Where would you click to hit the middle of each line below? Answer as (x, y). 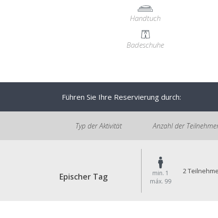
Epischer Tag (83, 177)
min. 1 (161, 173)
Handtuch (145, 18)
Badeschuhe (145, 45)
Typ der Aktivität (98, 126)
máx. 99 (161, 181)
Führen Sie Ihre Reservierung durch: (121, 97)
